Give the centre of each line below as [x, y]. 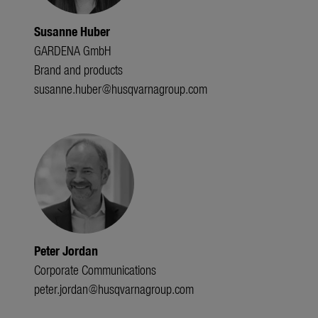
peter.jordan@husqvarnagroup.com [114, 288]
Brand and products [78, 70]
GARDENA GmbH [72, 50]
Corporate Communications [95, 269]
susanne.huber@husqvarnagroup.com [121, 89]
